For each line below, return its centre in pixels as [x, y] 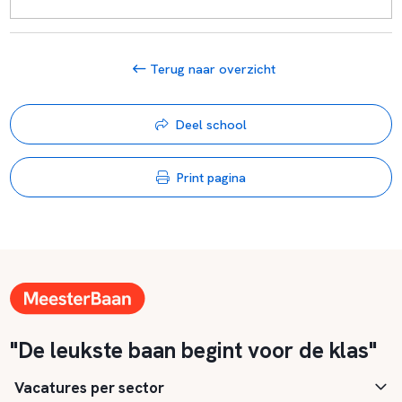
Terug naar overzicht [211, 68]
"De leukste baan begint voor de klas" [193, 350]
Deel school [211, 124]
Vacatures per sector [89, 388]
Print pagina [211, 178]
